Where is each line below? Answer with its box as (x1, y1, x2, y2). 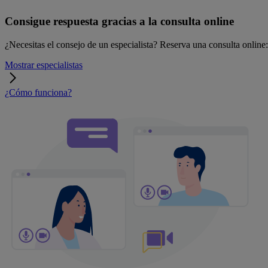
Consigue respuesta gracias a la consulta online (5, 15, 234, 28)
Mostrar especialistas (5, 59, 83, 70)
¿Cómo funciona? (5, 87, 72, 98)
